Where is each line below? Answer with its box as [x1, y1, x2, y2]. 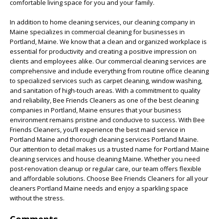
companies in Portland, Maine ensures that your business [10, 106, 181, 114]
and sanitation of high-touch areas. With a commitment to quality [10, 86, 200, 95]
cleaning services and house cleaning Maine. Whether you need [10, 154, 200, 163]
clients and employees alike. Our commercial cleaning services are [10, 57, 206, 66]
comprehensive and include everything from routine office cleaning [10, 66, 209, 75]
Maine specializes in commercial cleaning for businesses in [10, 27, 185, 36]
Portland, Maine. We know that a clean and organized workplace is [10, 37, 207, 46]
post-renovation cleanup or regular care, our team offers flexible [10, 164, 201, 173]
